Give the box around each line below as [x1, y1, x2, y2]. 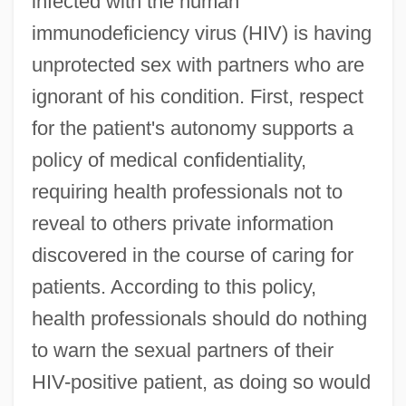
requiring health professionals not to [31, 179, 343, 203]
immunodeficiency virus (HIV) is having [31, 21, 372, 44]
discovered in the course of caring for [31, 243, 353, 266]
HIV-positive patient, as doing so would [31, 370, 371, 393]
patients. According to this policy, [31, 275, 316, 298]
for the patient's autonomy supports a [31, 116, 353, 140]
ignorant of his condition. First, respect [31, 84, 363, 108]
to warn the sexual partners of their [31, 338, 333, 362]
